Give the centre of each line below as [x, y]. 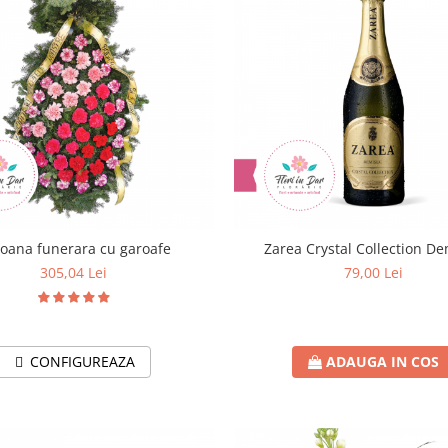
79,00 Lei [374, 272]
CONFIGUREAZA [83, 361]
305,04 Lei [74, 272]
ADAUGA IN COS [383, 361]
